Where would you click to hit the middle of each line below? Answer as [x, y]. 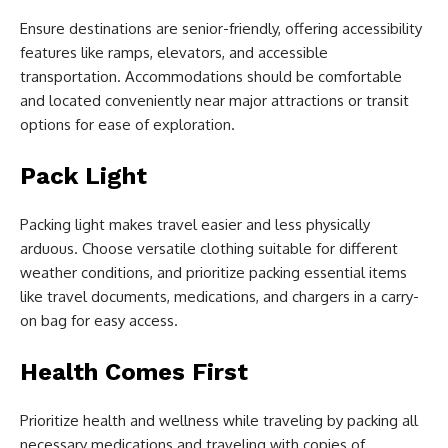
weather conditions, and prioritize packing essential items [213, 273]
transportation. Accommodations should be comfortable [211, 77]
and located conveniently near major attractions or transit [214, 101]
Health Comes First [134, 372]
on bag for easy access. [99, 321]
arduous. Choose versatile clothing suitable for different [209, 249]
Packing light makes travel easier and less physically [195, 225]
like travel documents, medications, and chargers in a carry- [219, 297]
